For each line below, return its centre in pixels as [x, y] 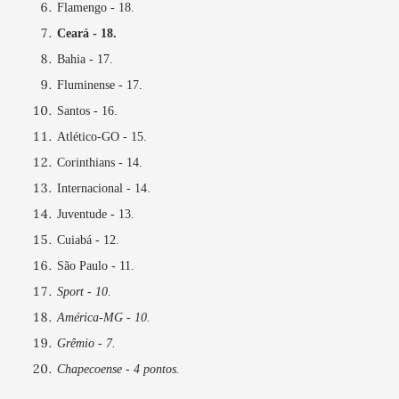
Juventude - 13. [96, 215]
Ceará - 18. [87, 34]
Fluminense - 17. [100, 85]
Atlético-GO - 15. [102, 137]
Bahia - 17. [85, 60]
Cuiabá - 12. [88, 240]
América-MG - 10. [104, 318]
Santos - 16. [87, 111]
